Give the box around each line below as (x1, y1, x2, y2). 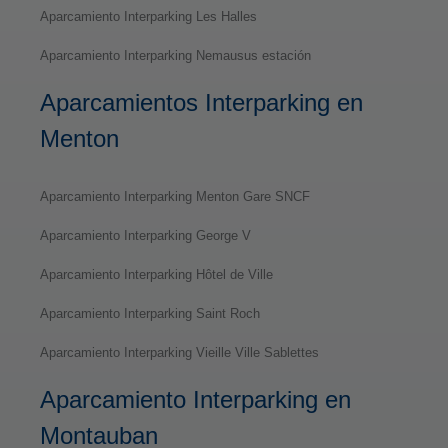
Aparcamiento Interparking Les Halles (40, 8, 257, 24)
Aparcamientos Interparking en (40, 88, 363, 116)
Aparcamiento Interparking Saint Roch (40, 305, 260, 321)
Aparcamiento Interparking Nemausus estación (40, 47, 311, 63)
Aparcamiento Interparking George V (40, 227, 251, 243)
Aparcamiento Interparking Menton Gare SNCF (40, 188, 310, 204)
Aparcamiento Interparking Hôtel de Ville (40, 266, 273, 282)
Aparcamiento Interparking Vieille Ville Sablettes (40, 344, 319, 360)
